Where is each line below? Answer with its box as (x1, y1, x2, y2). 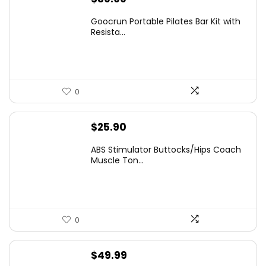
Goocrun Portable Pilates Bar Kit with (91, 15, 240, 27)
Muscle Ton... (91, 154, 144, 166)
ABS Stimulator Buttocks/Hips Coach (91, 144, 241, 156)
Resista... (91, 26, 125, 38)
